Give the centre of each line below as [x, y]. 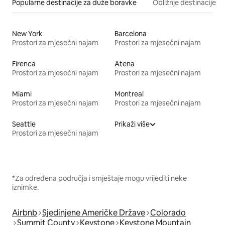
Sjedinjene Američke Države [94, 212]
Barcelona [131, 33]
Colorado [168, 212]
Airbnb [25, 212]
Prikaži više [132, 124]
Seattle [24, 124]
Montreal [129, 94]
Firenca [24, 64]
